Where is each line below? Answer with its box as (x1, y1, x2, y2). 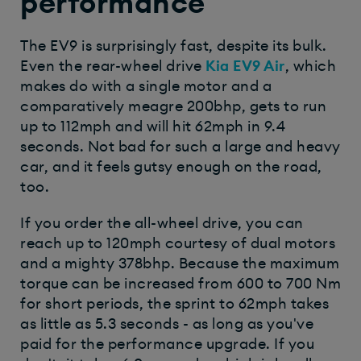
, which (284, 59, 336, 74)
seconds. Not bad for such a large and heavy (20, 139, 341, 155)
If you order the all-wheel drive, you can (20, 216, 304, 231)
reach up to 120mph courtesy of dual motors (20, 236, 335, 251)
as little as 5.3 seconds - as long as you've (20, 317, 313, 332)
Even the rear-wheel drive (20, 59, 205, 74)
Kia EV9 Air (205, 59, 285, 74)
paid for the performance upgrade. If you (20, 337, 314, 352)
